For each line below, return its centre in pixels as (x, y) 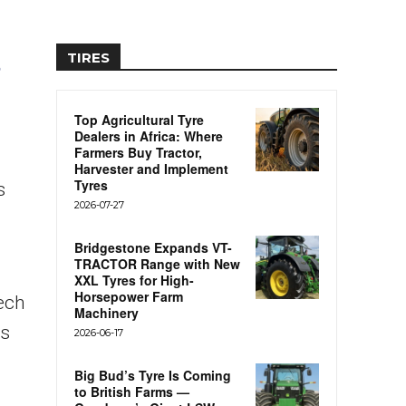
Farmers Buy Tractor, (138, 153)
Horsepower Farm (129, 297)
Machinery (106, 313)
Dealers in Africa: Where (149, 136)
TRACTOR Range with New (157, 264)
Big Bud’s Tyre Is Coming (153, 376)
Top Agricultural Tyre (139, 120)
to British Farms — (132, 392)
